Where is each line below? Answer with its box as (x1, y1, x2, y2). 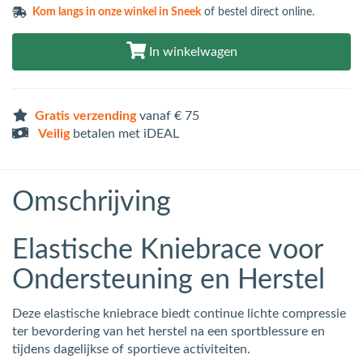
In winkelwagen (145, 45, 237, 58)
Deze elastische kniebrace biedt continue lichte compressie (12, 306, 346, 320)
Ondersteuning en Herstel (12, 266, 325, 294)
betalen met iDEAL (70, 126, 179, 140)
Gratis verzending (35, 109, 136, 122)
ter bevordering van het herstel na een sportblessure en (12, 324, 325, 338)
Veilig (38, 126, 70, 140)
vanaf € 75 (136, 109, 199, 122)
